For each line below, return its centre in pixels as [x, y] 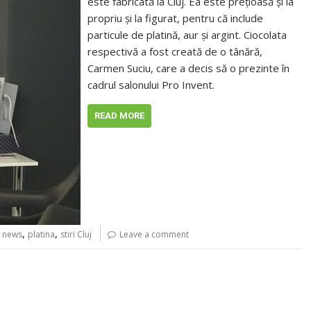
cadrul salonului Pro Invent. [151, 85]
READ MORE [120, 116]
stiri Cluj [76, 234]
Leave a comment [154, 234]
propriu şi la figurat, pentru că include [176, 18]
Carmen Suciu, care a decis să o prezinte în [189, 68]
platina [41, 234]
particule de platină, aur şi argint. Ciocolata [187, 35]
